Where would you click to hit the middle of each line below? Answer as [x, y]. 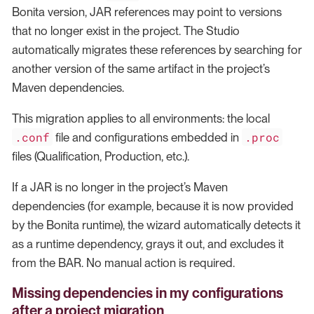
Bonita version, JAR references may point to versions [147, 12]
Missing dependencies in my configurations [148, 293]
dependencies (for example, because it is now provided [153, 206]
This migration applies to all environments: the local [141, 119]
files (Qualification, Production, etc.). [101, 157]
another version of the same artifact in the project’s [141, 69]
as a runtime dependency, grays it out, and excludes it [148, 244]
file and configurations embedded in [148, 138]
